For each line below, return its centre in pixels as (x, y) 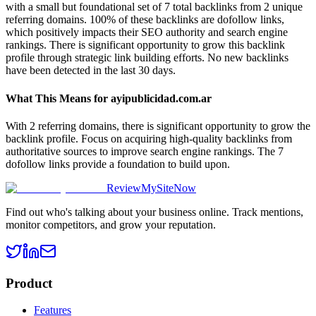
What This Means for (58, 98)
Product (29, 283)
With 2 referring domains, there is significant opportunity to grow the (158, 126)
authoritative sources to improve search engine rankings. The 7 (145, 151)
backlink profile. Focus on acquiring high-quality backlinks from (149, 139)
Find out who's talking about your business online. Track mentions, (154, 212)
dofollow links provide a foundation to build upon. (118, 164)
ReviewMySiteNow (151, 188)
